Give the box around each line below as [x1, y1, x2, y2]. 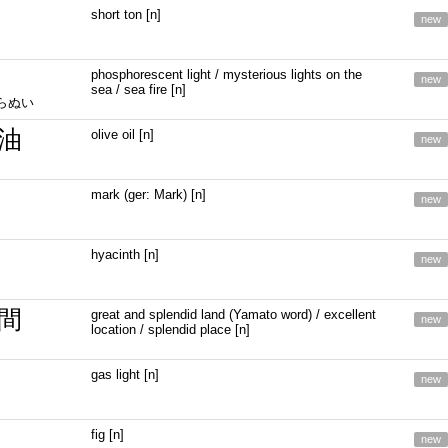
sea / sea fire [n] [91, 82, 187, 97]
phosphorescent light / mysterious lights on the [91, 67, 363, 82]
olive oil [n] [91, 127, 155, 142]
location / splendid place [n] [91, 322, 251, 337]
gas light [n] [91, 367, 160, 382]
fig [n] [91, 427, 125, 442]
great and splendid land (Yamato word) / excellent [91, 307, 377, 322]
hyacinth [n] [91, 247, 160, 262]
